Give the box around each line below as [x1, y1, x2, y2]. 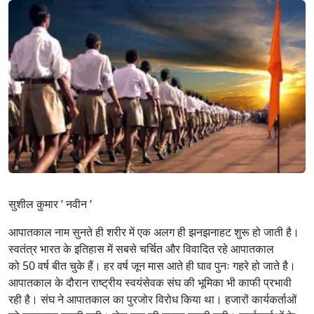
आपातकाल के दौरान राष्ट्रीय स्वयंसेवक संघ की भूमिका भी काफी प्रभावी [8, 275, 292, 291]
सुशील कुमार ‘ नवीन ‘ [8, 196, 95, 212]
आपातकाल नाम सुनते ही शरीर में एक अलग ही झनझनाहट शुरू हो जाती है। [8, 224, 299, 240]
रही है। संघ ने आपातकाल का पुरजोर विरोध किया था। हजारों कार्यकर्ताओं [8, 292, 296, 308]
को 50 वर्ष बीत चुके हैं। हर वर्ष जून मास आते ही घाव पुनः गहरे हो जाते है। [8, 258, 296, 274]
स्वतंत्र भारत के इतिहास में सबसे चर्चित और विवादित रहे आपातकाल [8, 241, 274, 257]
